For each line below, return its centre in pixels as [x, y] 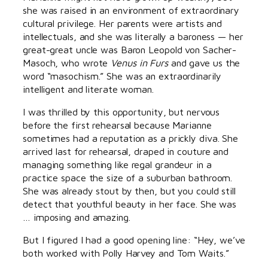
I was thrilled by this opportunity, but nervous [121, 112]
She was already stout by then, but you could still [129, 191]
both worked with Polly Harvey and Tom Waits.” [126, 253]
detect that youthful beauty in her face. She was [130, 204]
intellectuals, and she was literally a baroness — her [133, 36]
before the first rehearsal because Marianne [117, 125]
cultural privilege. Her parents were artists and [123, 23]
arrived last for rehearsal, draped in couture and [126, 151]
